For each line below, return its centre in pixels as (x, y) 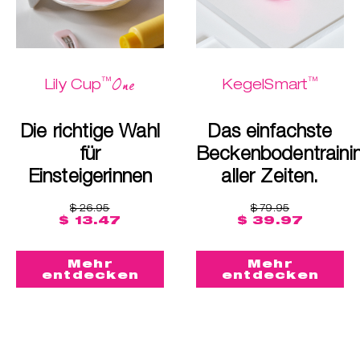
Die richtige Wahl (90, 131)
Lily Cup (74, 84)
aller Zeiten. (270, 176)
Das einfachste (270, 131)
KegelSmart (265, 84)
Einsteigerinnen (90, 176)
